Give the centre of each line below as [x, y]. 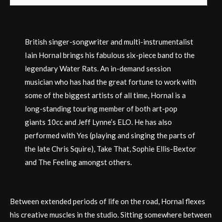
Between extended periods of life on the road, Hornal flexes [108, 201]
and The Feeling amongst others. [78, 162]
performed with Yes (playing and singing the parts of [110, 135]
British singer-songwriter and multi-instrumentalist [109, 41]
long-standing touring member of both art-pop [101, 108]
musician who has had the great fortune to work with [111, 82]
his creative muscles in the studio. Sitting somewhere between [111, 215]
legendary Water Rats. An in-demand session [98, 68]
